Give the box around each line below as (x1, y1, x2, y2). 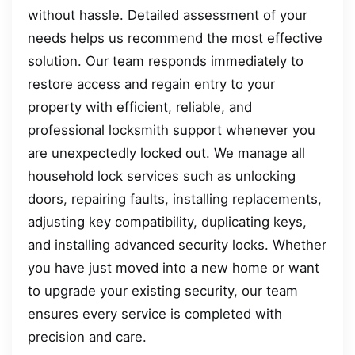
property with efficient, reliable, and (28, 98, 252, 115)
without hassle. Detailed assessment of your (28, 6, 307, 23)
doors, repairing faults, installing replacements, (28, 190, 322, 207)
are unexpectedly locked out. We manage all (28, 144, 305, 161)
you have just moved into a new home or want (28, 259, 319, 276)
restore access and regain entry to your (28, 75, 275, 92)
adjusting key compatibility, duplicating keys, (28, 213, 307, 230)
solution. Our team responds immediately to (28, 52, 303, 69)
